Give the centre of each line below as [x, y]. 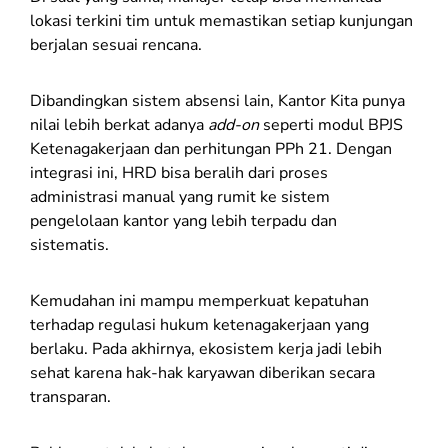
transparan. [70, 396]
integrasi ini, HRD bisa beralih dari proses [179, 172]
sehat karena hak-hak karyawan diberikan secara [202, 372]
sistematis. [69, 244]
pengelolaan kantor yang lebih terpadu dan [183, 220]
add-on [235, 124]
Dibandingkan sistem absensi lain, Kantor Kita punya [217, 100]
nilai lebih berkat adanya [119, 124]
